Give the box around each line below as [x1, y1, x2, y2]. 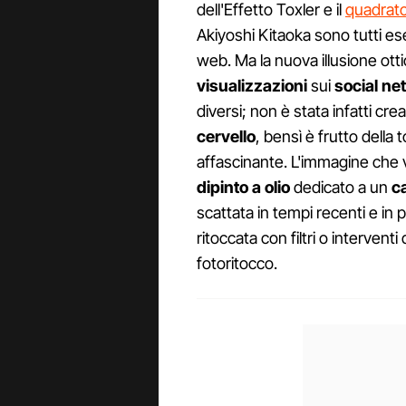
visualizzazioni [197, 76, 307, 96]
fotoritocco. [197, 254, 277, 274]
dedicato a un [290, 178, 391, 198]
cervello [197, 127, 256, 147]
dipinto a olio [197, 178, 290, 198]
